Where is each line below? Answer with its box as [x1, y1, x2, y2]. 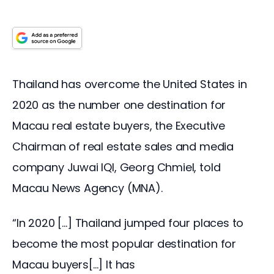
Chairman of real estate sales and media [12, 138, 237, 154]
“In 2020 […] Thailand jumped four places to [12, 215, 247, 231]
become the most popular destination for [12, 236, 239, 252]
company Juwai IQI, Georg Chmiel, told [12, 159, 224, 175]
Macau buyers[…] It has [12, 257, 136, 273]
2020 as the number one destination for [12, 97, 229, 113]
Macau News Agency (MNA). [12, 180, 163, 196]
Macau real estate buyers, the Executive [12, 117, 228, 133]
